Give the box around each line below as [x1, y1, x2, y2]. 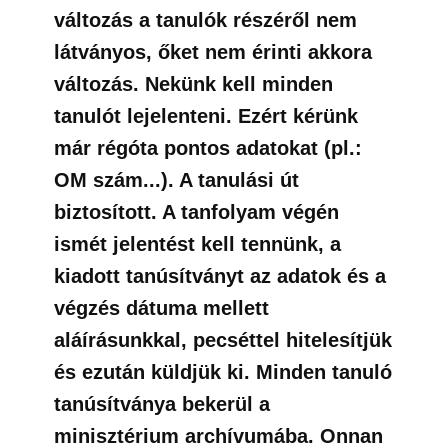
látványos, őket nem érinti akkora [54, 41, 372, 63]
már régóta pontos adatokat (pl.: [54, 137, 362, 159]
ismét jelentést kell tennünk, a [54, 233, 341, 255]
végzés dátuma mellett [54, 297, 269, 319]
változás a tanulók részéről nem [54, 9, 357, 31]
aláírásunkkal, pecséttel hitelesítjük [54, 329, 392, 351]
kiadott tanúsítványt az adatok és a [54, 265, 386, 287]
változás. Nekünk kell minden [54, 73, 333, 95]
